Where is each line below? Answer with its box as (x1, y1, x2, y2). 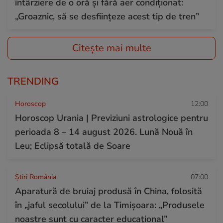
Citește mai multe (72, 41, 151, 55)
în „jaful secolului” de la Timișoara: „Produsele (15, 199, 205, 211)
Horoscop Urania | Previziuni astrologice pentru (15, 111, 208, 124)
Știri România (15, 172, 56, 182)
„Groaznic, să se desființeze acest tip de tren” (15, 10, 199, 22)
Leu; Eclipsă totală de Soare (15, 139, 130, 152)
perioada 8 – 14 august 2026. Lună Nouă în (15, 125, 193, 138)
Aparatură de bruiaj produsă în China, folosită (15, 185, 202, 197)
